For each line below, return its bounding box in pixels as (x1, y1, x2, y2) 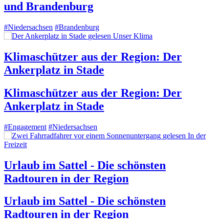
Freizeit (4, 140, 27, 149)
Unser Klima (113, 31, 153, 40)
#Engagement (4, 122, 46, 131)
